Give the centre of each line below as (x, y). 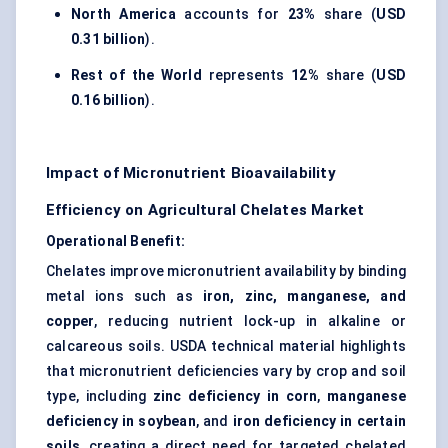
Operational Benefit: (115, 241)
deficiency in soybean (121, 421)
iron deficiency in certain (319, 421)
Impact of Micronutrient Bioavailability (191, 173)
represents (246, 75)
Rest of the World (136, 75)
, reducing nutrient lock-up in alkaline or (250, 321)
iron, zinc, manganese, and (304, 296)
